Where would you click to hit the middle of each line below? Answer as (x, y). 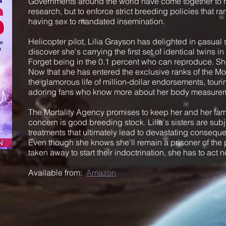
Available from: (57, 173)
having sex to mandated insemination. (98, 21)
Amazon (101, 173)
